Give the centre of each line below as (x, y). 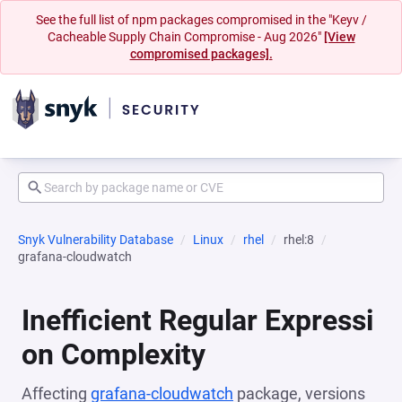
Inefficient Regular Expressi (197, 320)
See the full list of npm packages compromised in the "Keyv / (201, 20)
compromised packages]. (201, 54)
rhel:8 (299, 240)
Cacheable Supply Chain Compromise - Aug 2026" (185, 37)
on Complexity (114, 354)
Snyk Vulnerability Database (96, 240)
